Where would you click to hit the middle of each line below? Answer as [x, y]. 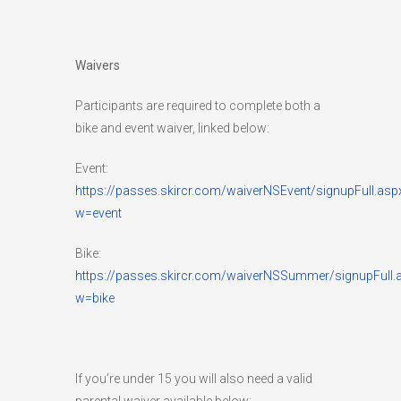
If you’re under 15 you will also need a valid [194, 378]
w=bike [95, 298]
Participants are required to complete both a [198, 105]
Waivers [98, 65]
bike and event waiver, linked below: [172, 128]
